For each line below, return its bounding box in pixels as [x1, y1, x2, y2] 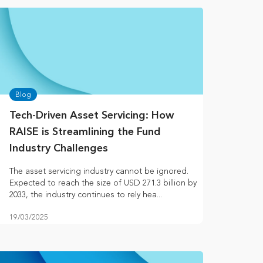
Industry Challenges [9, 143, 108, 154]
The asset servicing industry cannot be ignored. [9, 166, 188, 177]
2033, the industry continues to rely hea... [9, 190, 162, 200]
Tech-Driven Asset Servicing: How [9, 110, 174, 122]
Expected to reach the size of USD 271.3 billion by [9, 178, 197, 188]
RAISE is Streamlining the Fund [9, 127, 161, 138]
